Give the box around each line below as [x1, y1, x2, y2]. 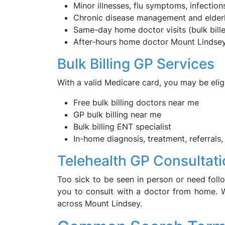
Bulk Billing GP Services [57, 55, 214, 72]
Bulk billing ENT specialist [73, 122, 171, 132]
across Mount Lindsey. [57, 198, 142, 208]
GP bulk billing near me [73, 109, 161, 120]
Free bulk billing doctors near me [73, 97, 199, 107]
